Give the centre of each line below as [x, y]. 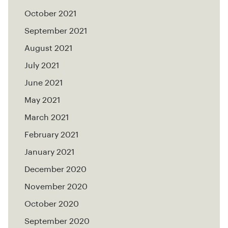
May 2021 [42, 101]
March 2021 [47, 118]
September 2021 [56, 31]
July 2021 [42, 66]
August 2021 [48, 49]
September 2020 [57, 222]
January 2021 [49, 152]
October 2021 [50, 14]
